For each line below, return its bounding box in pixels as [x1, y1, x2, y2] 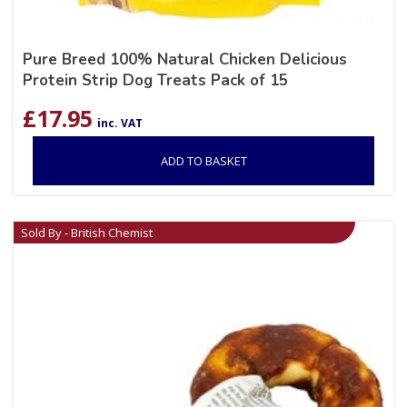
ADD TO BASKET [160, 153, 247, 170]
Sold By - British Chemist [21, 224, 153, 242]
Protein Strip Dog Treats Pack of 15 [23, 70, 288, 92]
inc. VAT [97, 115, 143, 132]
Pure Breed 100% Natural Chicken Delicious [23, 49, 347, 71]
